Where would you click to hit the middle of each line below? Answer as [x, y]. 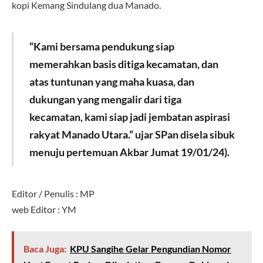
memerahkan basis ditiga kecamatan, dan [124, 64]
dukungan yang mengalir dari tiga [105, 99]
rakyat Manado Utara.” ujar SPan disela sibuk [132, 134]
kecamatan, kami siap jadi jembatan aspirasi [129, 117]
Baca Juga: [45, 249]
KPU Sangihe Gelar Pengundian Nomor [150, 249]
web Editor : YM [44, 209]
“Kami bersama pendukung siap [102, 46]
